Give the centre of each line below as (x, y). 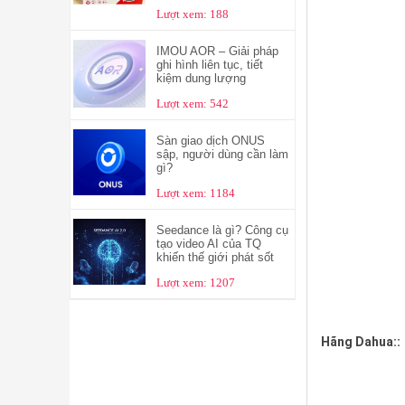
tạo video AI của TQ (208, 244)
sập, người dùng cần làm (222, 154)
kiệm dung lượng (201, 78)
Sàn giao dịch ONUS (210, 141)
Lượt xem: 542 (192, 104)
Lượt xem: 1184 (195, 193)
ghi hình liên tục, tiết (209, 65)
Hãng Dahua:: (360, 342)
